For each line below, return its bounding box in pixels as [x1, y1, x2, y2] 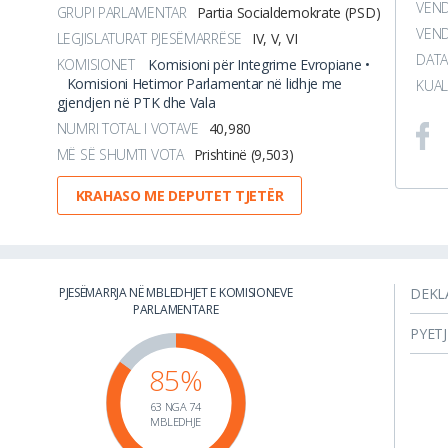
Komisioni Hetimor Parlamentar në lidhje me [66, 74, 343, 93]
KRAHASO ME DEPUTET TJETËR [75, 186, 284, 205]
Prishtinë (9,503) [193, 145, 294, 164]
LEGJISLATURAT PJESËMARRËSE [56, 29, 242, 48]
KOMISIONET [56, 55, 139, 74]
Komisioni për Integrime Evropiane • [148, 55, 370, 74]
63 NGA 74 [150, 399, 201, 414]
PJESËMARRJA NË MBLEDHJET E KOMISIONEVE [58, 284, 293, 301]
